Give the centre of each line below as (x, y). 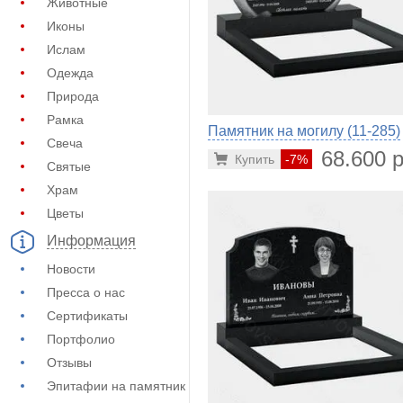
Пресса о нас (86, 292)
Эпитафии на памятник (116, 386)
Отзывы (69, 363)
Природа (73, 96)
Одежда (70, 73)
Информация (91, 241)
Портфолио (81, 339)
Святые (69, 166)
